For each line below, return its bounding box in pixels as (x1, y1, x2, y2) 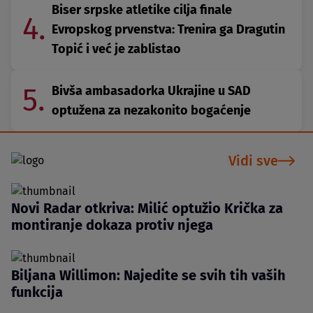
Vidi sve (228, 152, 278, 169)
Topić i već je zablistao (52, 41, 181, 57)
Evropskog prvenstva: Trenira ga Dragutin (52, 21, 285, 37)
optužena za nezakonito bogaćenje (52, 102, 251, 118)
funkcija (11, 283, 63, 300)
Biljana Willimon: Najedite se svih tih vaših (11, 266, 286, 284)
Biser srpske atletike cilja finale (52, 1, 232, 17)
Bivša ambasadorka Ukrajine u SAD (52, 82, 251, 99)
